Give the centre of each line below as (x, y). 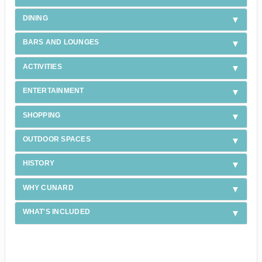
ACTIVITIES (42, 66)
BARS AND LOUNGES (61, 42)
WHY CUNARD (48, 187)
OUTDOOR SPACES (56, 139)
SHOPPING (42, 115)
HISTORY (39, 163)
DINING (35, 18)
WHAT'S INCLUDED (56, 212)
